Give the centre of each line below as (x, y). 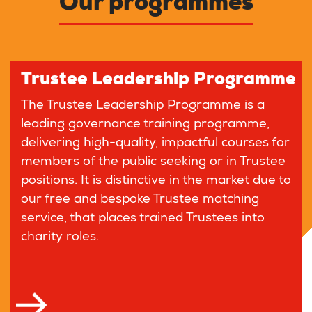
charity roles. (60, 237)
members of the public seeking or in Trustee (153, 162)
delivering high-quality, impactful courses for (155, 143)
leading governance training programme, (145, 125)
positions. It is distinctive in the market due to (156, 181)
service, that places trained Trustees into (143, 219)
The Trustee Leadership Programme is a (143, 106)
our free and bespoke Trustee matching (140, 200)
